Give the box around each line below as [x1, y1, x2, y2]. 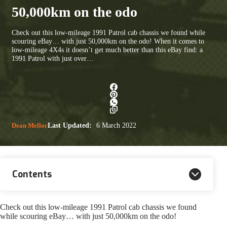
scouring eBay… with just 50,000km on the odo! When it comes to [12, 36, 204, 45]
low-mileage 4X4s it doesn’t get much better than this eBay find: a [12, 45, 203, 54]
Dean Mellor [12, 121, 48, 129]
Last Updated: [48, 121, 92, 129]
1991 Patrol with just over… [12, 54, 94, 62]
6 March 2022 [94, 121, 136, 129]
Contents [12, 168, 52, 180]
